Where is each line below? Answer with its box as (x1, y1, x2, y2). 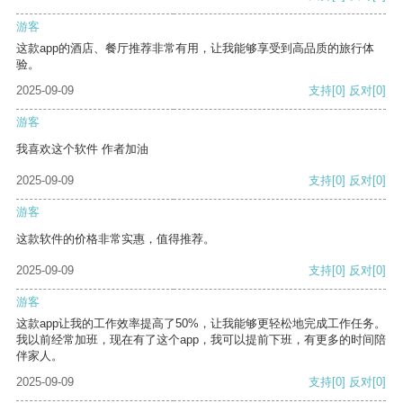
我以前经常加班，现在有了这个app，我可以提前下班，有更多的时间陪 (16, 333, 386, 347)
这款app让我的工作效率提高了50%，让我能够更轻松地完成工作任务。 (16, 317, 386, 331)
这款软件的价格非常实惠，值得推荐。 (16, 232, 215, 246)
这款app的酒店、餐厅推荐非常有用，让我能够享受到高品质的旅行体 (16, 41, 374, 56)
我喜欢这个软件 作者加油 (16, 142, 148, 157)
